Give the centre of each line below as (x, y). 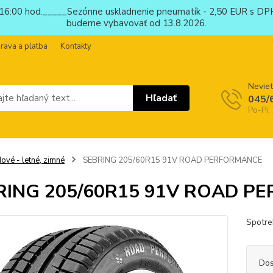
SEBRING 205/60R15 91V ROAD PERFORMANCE (171, 160)
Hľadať (161, 98)
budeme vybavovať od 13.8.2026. (136, 23)
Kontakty (76, 46)
